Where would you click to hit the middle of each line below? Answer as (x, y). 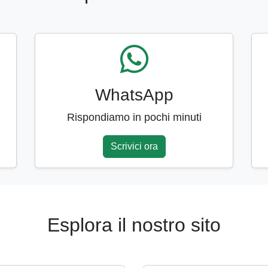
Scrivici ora (134, 146)
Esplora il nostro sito (134, 225)
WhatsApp (134, 95)
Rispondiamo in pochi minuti (134, 117)
